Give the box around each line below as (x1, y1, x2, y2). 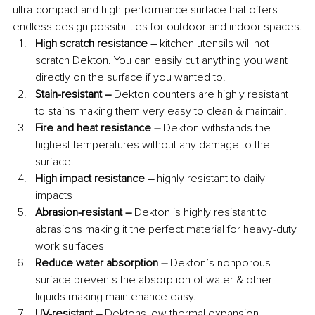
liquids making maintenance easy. (35, 290, 199, 304)
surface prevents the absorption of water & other (35, 273, 275, 288)
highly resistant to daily (154, 172, 268, 186)
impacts (35, 188, 72, 203)
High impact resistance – (35, 172, 154, 186)
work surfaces (35, 239, 104, 254)
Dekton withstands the (163, 121, 274, 136)
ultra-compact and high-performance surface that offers (13, 3, 281, 18)
